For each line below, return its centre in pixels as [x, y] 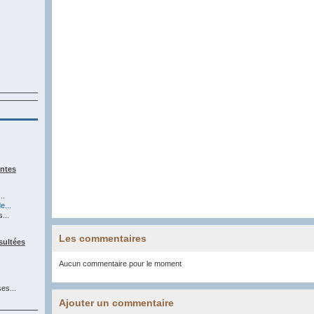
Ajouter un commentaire [116, 303]
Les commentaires [103, 238]
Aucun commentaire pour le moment [120, 264]
